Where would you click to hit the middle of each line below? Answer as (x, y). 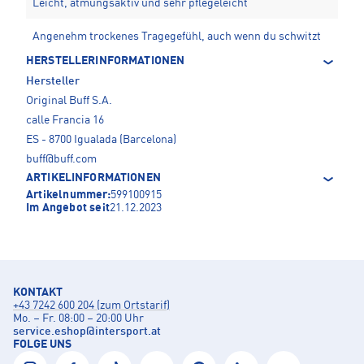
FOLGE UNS (42, 345)
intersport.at (128, 332)
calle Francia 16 (65, 121)
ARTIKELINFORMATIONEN (93, 178)
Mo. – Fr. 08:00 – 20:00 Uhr (78, 319)
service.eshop (50, 332)
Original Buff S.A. (69, 101)
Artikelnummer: (68, 195)
